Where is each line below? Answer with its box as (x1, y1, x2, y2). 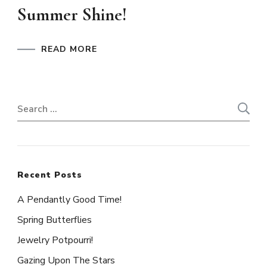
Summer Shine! (17, 4, 127, 26)
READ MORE (41, 44, 97, 55)
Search (17, 98, 54, 114)
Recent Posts (17, 169, 82, 181)
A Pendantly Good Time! (17, 193, 122, 207)
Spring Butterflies (17, 213, 92, 227)
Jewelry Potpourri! (17, 234, 93, 247)
